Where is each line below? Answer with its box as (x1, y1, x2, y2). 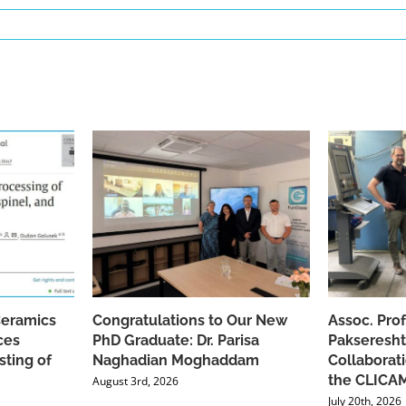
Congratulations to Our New (92, 312, 287, 330)
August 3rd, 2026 (92, 373, 179, 390)
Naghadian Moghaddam (92, 352, 259, 370)
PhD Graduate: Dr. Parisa (92, 332, 259, 350)
